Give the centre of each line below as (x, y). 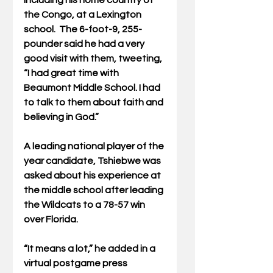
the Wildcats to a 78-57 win (85, 205)
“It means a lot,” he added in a (90, 249)
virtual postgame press (76, 264)
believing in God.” (61, 117)
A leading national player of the (95, 147)
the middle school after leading (94, 190)
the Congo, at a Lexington (83, 15)
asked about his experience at (93, 176)
